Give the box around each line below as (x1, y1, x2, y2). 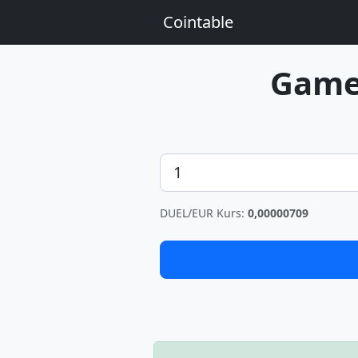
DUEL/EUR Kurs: (160, 205, 248, 221)
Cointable (163, 11, 233, 33)
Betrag (159, 153, 200, 171)
